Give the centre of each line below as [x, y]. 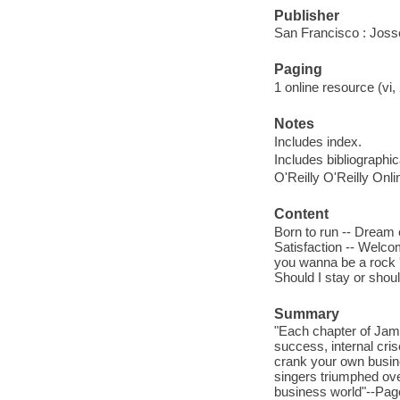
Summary [306, 313]
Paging [298, 70]
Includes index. [317, 141]
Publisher [306, 15]
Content [301, 214]
